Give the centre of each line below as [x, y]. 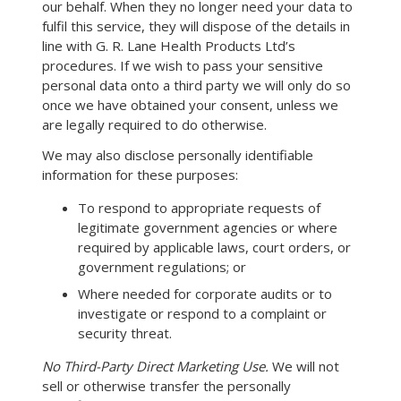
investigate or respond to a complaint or [202, 313]
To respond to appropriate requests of [199, 208]
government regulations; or [162, 267]
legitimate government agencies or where [208, 227]
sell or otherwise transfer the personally [166, 385]
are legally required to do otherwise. [154, 124]
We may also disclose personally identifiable [178, 155]
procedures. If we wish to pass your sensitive [183, 65]
